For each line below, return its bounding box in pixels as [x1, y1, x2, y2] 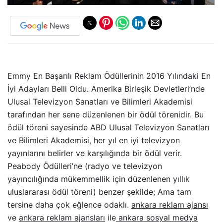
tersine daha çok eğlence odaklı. [7, 200, 131, 210]
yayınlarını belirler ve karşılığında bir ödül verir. [7, 148, 182, 159]
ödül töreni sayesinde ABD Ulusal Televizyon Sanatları [7, 122, 210, 133]
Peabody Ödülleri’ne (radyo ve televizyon [7, 161, 162, 171]
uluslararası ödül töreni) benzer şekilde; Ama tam [7, 187, 191, 197]
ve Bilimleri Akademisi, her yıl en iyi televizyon [7, 135, 180, 146]
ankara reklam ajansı [131, 200, 208, 210]
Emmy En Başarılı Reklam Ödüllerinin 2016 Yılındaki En [7, 71, 211, 81]
